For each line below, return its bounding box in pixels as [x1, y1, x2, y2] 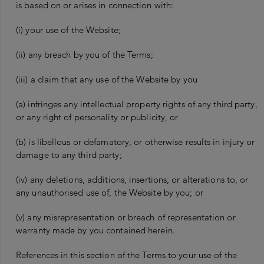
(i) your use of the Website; [16, 24, 121, 36]
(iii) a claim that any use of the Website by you [16, 74, 197, 85]
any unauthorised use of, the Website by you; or [16, 187, 203, 199]
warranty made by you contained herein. [16, 225, 175, 236]
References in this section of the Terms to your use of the [16, 249, 237, 261]
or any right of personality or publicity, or [16, 111, 179, 123]
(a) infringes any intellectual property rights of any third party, [16, 98, 258, 110]
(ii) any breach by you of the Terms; [16, 49, 153, 61]
